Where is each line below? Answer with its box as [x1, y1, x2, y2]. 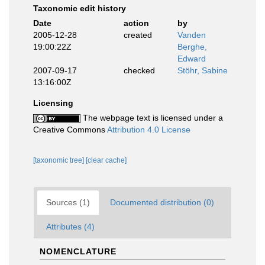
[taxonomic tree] [33, 156, 86, 164]
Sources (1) [46, 198, 90, 207]
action [123, 18, 149, 28]
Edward [177, 54, 206, 63]
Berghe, [177, 42, 207, 51]
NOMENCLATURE [40, 247, 117, 256]
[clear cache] [86, 156, 127, 164]
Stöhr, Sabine [177, 66, 228, 75]
